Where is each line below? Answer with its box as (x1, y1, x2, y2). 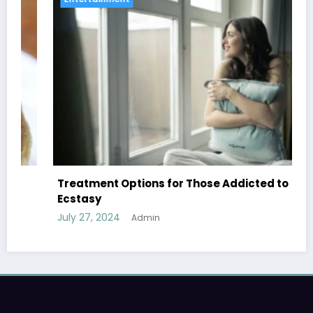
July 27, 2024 (25, 210, 88, 224)
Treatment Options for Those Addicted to (25, 175, 256, 191)
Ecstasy (25, 191, 69, 206)
